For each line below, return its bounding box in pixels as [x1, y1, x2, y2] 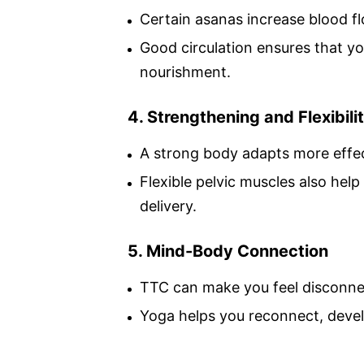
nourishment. [140, 63, 231, 80]
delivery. [140, 197, 197, 214]
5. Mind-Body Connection [128, 240, 328, 261]
